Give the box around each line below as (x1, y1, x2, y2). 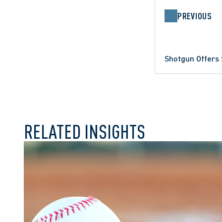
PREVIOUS (177, 11, 212, 21)
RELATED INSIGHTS (24, 120, 145, 143)
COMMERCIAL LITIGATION (97, 63, 213, 75)
